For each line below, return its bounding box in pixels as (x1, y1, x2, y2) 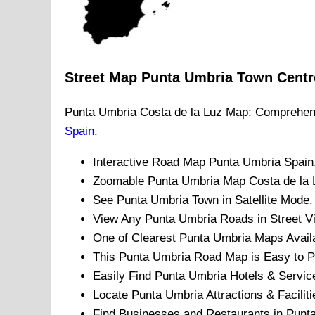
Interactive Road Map (93, 155, 209, 169)
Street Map (65, 70, 141, 86)
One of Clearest (93, 231, 179, 245)
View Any (93, 212, 145, 226)
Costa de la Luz (140, 105, 222, 120)
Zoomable (93, 174, 148, 188)
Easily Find (93, 269, 155, 283)
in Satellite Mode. (219, 193, 313, 207)
